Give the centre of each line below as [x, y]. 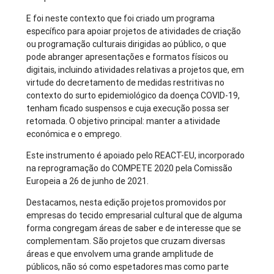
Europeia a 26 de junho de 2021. [88, 181]
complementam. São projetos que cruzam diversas [126, 241]
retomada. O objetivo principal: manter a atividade [124, 121]
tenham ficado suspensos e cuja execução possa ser [128, 109]
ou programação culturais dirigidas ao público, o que [127, 44]
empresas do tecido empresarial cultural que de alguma [135, 216]
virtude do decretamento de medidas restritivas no [126, 83]
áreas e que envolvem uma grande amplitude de [120, 254]
